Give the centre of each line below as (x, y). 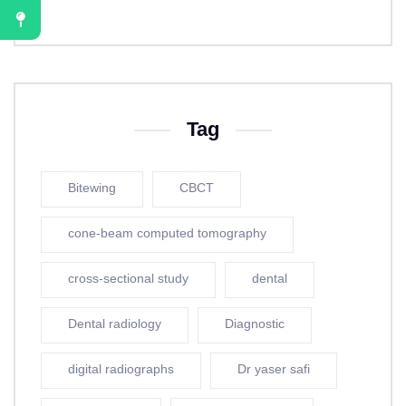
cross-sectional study (128, 279)
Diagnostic (255, 324)
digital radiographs (121, 370)
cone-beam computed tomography (167, 234)
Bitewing (92, 188)
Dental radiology (115, 324)
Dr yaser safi (274, 370)
